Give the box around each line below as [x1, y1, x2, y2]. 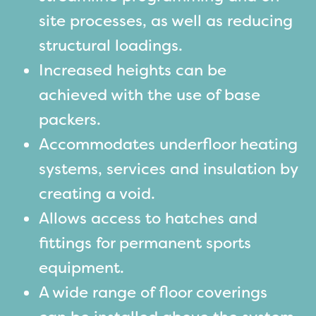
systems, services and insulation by [39, 158, 298, 179]
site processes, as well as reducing [39, 10, 293, 31]
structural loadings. [39, 35, 183, 56]
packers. [39, 109, 101, 130]
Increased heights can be [39, 59, 226, 80]
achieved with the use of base [39, 84, 260, 105]
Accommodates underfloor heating [39, 133, 298, 154]
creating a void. [39, 183, 155, 204]
